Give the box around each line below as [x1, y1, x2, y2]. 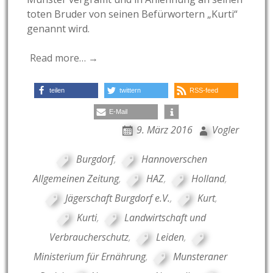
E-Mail [108, 108, 127, 116]
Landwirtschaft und [124, 211, 207, 225]
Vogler [211, 123, 239, 137]
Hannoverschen [141, 152, 207, 166]
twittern [119, 87, 141, 94]
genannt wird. [27, 22, 90, 36]
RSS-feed [190, 87, 219, 94]
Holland [191, 172, 225, 186]
